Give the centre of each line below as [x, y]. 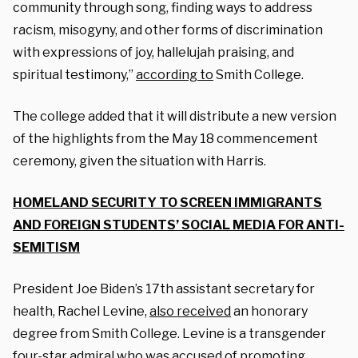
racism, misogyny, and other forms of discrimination [168, 30]
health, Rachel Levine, [81, 311]
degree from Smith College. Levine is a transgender [169, 333]
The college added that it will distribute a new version [175, 116]
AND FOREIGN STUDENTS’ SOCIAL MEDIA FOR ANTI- [179, 225]
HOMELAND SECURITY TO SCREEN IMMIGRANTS [167, 202]
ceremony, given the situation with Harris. [139, 161]
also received [190, 311]
